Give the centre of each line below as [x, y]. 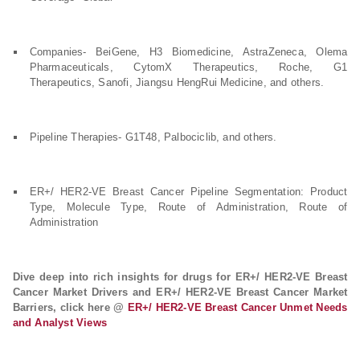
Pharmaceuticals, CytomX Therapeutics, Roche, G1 [188, 67]
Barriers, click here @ [70, 307]
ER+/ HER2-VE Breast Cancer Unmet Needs [237, 307]
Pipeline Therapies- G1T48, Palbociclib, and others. [153, 137]
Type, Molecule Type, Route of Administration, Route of [188, 207]
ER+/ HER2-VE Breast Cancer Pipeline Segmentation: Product [188, 192]
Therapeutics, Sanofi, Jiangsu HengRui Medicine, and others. [177, 82]
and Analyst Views [60, 323]
